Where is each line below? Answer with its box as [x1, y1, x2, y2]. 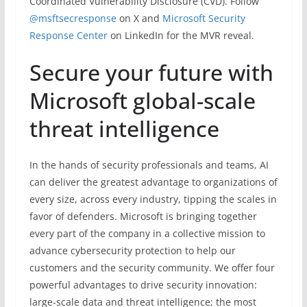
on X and [116, 11, 162, 25]
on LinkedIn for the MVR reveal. [107, 28, 257, 42]
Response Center [29, 28, 108, 42]
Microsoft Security [162, 11, 245, 25]
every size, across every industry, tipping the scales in [29, 192, 277, 206]
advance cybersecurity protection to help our [29, 243, 236, 257]
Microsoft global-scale [29, 85, 256, 115]
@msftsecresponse [29, 11, 116, 25]
